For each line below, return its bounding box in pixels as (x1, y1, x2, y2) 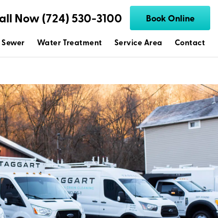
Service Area (114, 36, 163, 48)
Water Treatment (36, 36, 102, 48)
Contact (174, 36, 205, 48)
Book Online (145, 12, 195, 24)
